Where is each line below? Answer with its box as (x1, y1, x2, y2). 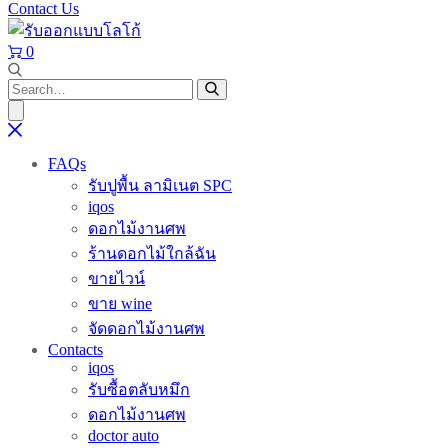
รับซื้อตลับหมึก (88, 381, 190, 398)
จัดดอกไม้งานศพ (88, 320, 205, 337)
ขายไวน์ (88, 270, 145, 287)
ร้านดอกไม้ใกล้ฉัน (88, 245, 216, 262)
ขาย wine (88, 295, 152, 312)
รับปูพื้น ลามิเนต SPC (88, 177, 232, 194)
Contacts (48, 341, 103, 358)
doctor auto (88, 427, 159, 444)
